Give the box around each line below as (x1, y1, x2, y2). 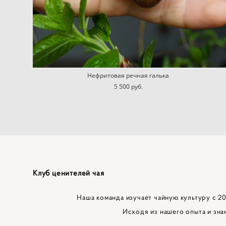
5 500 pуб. (114, 82, 143, 91)
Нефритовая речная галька (87, 71, 169, 80)
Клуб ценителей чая (33, 168, 104, 178)
